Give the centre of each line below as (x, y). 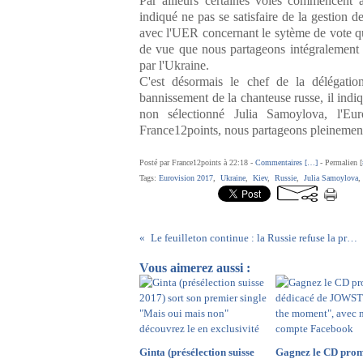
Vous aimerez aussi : (195, 268)
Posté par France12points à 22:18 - (197, 162)
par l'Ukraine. (174, 65)
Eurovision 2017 (186, 178)
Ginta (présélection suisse (197, 352)
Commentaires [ (281, 162)
